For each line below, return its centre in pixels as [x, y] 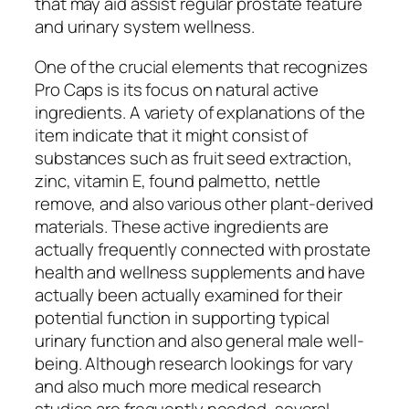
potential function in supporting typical [182, 317]
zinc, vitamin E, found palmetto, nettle [178, 180]
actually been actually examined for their [189, 294]
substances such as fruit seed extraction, [194, 157]
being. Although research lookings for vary [194, 363]
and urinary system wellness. [145, 27]
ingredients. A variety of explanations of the [200, 112]
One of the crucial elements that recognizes [201, 66]
